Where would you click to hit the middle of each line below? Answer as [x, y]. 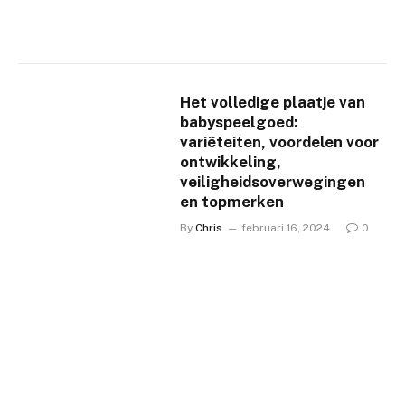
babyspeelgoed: [239, 122]
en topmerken [232, 202]
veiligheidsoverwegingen [273, 182]
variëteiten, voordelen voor [280, 142]
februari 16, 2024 [286, 228]
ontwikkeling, [231, 162]
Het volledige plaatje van [273, 103]
